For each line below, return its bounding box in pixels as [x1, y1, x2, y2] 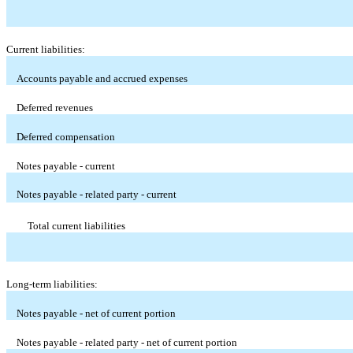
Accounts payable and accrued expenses [17, 72, 188, 84]
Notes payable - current [17, 159, 116, 172]
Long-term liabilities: [6, 277, 98, 290]
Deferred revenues [17, 101, 94, 113]
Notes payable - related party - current [17, 188, 177, 200]
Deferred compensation [17, 130, 116, 143]
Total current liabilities [27, 219, 125, 232]
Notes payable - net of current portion [17, 307, 176, 319]
